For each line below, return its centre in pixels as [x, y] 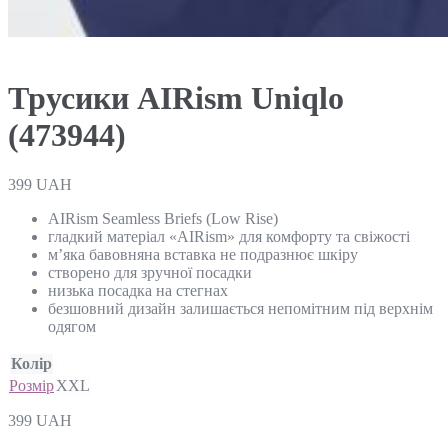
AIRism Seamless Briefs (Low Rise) [163, 218]
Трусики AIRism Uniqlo [176, 98]
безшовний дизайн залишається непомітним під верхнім [240, 308]
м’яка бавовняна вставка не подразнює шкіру [203, 254]
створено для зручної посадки [150, 272]
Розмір [31, 385]
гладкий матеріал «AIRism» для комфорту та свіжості [229, 236]
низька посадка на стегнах [138, 290]
